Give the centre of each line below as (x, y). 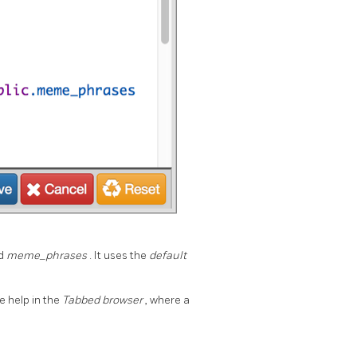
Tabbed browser (104, 300)
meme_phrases (48, 255)
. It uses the (119, 255)
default (168, 255)
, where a (167, 300)
